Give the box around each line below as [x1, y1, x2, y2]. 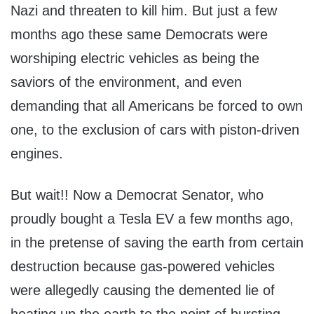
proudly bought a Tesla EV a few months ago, [11, 211, 294, 227]
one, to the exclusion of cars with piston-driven [11, 122, 299, 138]
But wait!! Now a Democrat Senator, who [11, 187, 264, 203]
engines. [11, 146, 63, 162]
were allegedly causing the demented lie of [11, 282, 275, 299]
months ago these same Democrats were [11, 27, 268, 43]
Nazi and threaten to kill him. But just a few [11, 3, 277, 19]
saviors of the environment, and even [11, 74, 242, 90]
